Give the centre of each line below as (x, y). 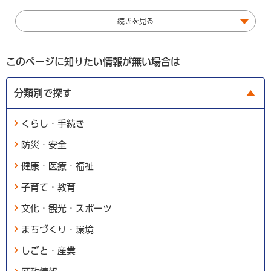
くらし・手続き (53, 123)
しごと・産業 (48, 250)
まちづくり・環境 (57, 229)
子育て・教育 (48, 187)
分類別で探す (43, 93)
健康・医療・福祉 (57, 166)
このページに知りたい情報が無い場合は (93, 61)
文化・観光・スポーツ (67, 208)
